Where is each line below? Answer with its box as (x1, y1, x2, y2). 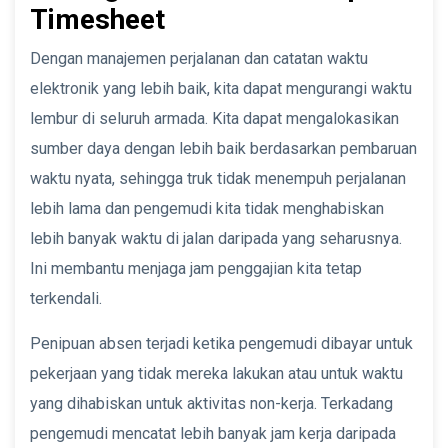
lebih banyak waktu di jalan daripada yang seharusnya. (30, 228, 402, 248)
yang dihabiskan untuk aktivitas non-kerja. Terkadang (30, 393, 393, 413)
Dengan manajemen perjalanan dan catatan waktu (30, 48, 368, 68)
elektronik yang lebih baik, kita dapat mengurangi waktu (30, 78, 412, 98)
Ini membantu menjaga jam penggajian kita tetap (30, 258, 362, 278)
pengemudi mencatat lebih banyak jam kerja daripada (30, 423, 396, 443)
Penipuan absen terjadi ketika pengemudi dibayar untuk (30, 333, 413, 353)
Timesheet (30, 2, 165, 36)
